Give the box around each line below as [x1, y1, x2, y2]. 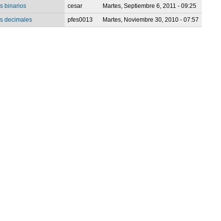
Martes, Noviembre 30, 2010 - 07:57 [103, 16, 199, 23]
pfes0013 [68, 16, 93, 23]
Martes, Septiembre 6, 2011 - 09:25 [103, 2, 197, 9]
